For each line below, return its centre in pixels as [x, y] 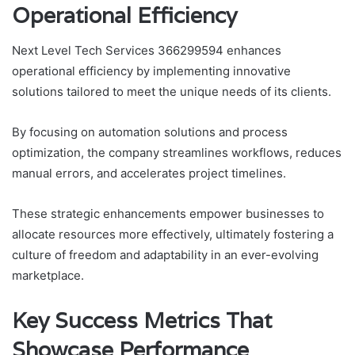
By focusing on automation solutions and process [150, 132]
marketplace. [48, 276]
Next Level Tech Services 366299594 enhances [147, 51]
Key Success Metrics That [142, 321]
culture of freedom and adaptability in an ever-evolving [165, 255]
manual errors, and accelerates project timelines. [149, 174]
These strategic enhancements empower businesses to [168, 214]
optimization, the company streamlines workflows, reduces [177, 153]
